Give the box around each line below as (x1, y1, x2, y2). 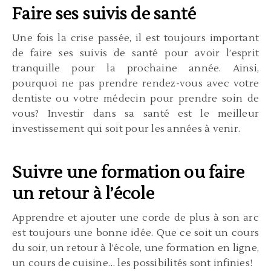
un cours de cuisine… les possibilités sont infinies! (12, 256, 252, 269)
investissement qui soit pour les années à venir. (12, 122, 240, 135)
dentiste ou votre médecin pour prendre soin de (12, 92, 259, 105)
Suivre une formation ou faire (12, 162, 245, 183)
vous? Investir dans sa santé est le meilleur (12, 107, 259, 120)
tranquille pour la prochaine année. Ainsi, (12, 62, 259, 74)
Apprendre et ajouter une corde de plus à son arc (12, 211, 259, 224)
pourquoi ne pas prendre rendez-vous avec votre (12, 77, 259, 90)
